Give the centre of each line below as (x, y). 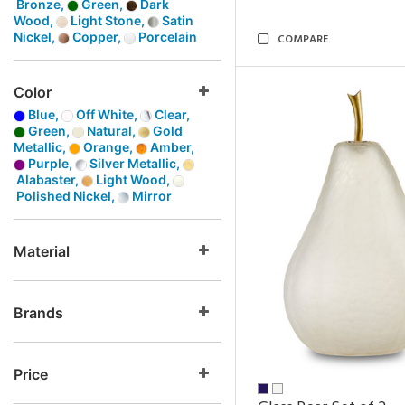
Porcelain (166, 37)
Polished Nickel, (66, 196)
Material (42, 251)
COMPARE (303, 40)
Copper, (97, 37)
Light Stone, (108, 20)
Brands (38, 313)
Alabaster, (47, 179)
